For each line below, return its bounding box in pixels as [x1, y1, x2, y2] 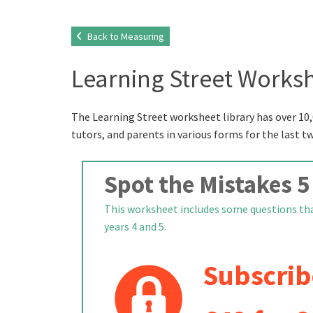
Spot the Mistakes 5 [104, 169, 310, 200]
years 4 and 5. [104, 219, 166, 233]
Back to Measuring [85, 30, 164, 43]
